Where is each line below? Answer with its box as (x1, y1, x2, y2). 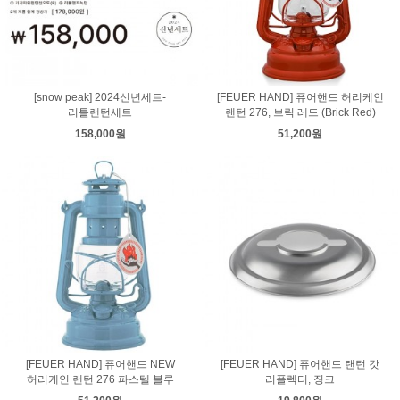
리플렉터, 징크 (265, 373, 335, 387)
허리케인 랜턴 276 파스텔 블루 (26, 373, 174, 387)
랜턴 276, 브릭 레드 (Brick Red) (224, 106, 376, 120)
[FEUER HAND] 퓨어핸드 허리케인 (216, 91, 384, 104)
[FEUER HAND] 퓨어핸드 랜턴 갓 (221, 358, 379, 371)
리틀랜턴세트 (68, 106, 132, 120)
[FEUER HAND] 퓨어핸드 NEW (25, 358, 175, 371)
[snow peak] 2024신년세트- (34, 91, 166, 104)
